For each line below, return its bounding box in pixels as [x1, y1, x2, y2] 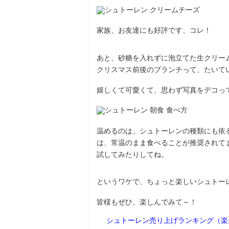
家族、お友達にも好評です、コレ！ [97, 26, 211, 35]
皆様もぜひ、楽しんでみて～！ [97, 198, 197, 207]
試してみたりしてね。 [97, 150, 168, 158]
